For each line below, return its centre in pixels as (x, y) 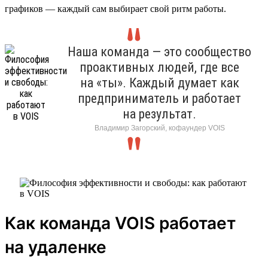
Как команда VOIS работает (120, 223)
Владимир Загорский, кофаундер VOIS (159, 128)
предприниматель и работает (159, 98)
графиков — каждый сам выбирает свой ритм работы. (115, 8)
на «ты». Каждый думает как (159, 83)
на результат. (159, 114)
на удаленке (56, 247)
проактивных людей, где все (159, 67)
